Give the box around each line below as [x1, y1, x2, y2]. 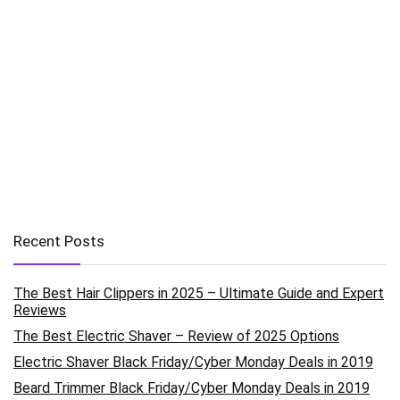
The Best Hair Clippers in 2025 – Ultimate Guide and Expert [13, 285, 384, 302]
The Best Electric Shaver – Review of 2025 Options [13, 328, 339, 345]
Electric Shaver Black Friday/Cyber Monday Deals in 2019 [13, 354, 373, 371]
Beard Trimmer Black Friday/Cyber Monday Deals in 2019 [13, 379, 370, 396]
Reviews [13, 302, 66, 319]
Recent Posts [13, 232, 104, 250]
